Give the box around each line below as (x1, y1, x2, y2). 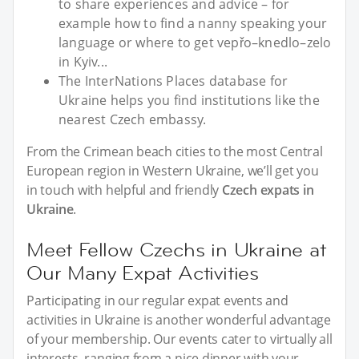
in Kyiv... (58, 52, 108, 71)
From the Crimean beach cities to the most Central (26, 142, 323, 160)
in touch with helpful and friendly (26, 180, 222, 199)
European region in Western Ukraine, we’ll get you (26, 161, 319, 179)
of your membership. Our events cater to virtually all (26, 329, 333, 348)
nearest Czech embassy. (58, 110, 207, 128)
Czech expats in (221, 180, 314, 199)
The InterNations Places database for (58, 71, 288, 90)
